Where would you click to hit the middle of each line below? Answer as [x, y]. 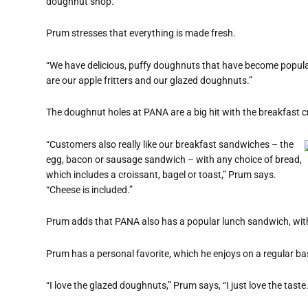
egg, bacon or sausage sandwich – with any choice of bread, [174, 159]
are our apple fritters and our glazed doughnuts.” [149, 80]
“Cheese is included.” [89, 189]
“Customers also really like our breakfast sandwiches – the [170, 144]
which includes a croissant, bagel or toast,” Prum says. [161, 174]
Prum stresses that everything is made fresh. [141, 33]
